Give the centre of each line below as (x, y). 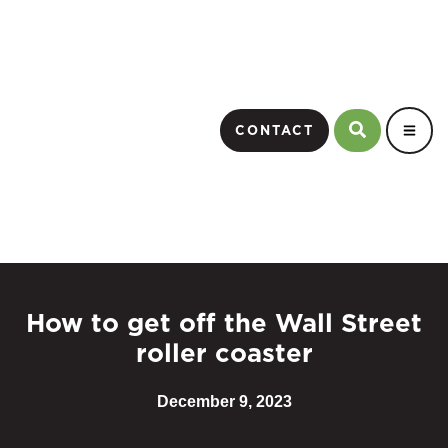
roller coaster (224, 353)
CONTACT (274, 130)
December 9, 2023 (224, 401)
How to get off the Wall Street (224, 323)
